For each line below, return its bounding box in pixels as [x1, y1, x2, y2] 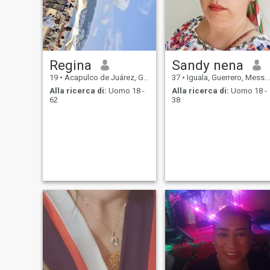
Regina [49, 57, 92, 73]
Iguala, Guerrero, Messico [184, 72, 265, 82]
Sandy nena [171, 57, 243, 73]
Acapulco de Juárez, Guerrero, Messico [62, 72, 143, 82]
